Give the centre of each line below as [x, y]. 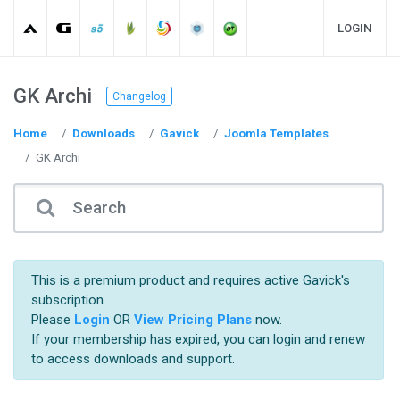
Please [52, 320]
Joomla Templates [276, 133]
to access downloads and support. [133, 359]
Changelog [139, 96]
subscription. [68, 300]
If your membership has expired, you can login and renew [198, 340]
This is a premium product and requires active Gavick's [190, 281]
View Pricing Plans [192, 320]
